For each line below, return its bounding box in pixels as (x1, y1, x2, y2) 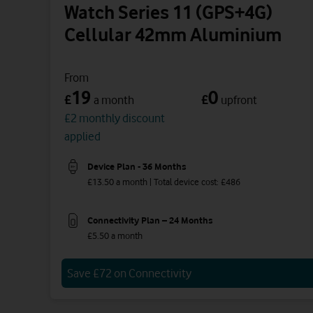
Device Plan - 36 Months (87, 160, 186, 172)
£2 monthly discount (64, 111, 165, 126)
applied (64, 129, 101, 144)
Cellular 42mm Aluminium (64, 24, 282, 46)
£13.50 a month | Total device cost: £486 (87, 176, 240, 188)
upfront (221, 93, 257, 108)
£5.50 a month (87, 230, 143, 242)
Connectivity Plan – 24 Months (87, 214, 212, 226)
